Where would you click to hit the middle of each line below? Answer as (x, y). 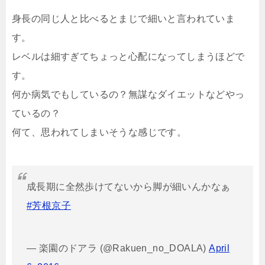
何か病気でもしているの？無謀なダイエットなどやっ (128, 95)
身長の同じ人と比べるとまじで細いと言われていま (124, 19)
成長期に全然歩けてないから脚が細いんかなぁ (129, 187)
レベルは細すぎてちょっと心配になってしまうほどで (128, 57)
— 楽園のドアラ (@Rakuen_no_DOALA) (118, 248)
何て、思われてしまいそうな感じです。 (99, 132)
